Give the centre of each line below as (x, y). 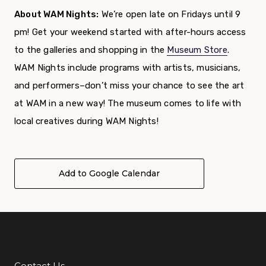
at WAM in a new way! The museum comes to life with (128, 104)
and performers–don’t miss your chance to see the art (129, 86)
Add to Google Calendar (109, 174)
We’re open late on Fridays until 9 (170, 15)
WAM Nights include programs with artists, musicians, (128, 68)
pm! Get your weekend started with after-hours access (130, 32)
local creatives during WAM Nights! (86, 121)
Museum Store (197, 50)
